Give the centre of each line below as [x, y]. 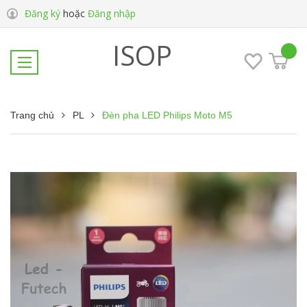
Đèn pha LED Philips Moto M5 [167, 115]
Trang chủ [32, 115]
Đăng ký [42, 13]
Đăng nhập [112, 13]
